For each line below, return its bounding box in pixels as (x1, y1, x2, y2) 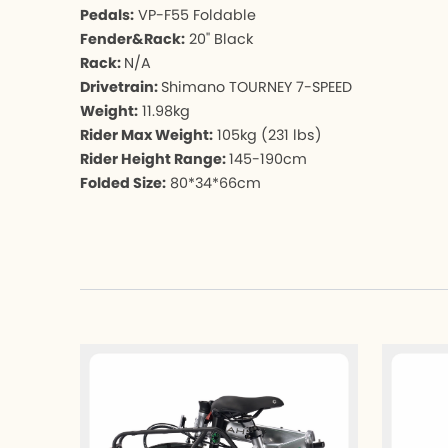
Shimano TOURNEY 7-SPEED (161, 76, 352, 97)
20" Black (185, 28, 253, 49)
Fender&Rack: (80, 28, 185, 49)
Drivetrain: (80, 76, 161, 97)
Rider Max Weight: (80, 124, 213, 145)
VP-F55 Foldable (134, 4, 256, 25)
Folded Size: (80, 172, 166, 193)
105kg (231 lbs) (213, 124, 322, 145)
